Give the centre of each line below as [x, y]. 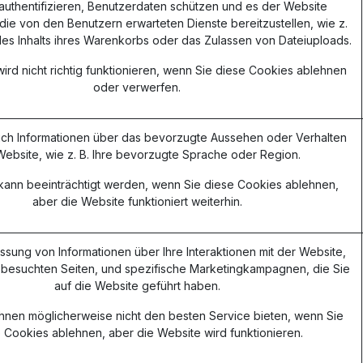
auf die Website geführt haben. [137, 286]
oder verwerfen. [137, 87]
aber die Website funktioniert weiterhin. [137, 201]
